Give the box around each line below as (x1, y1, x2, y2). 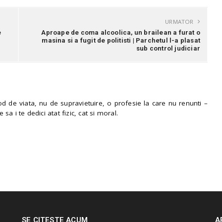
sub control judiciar (136, 44, 200, 53)
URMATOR (165, 18, 195, 26)
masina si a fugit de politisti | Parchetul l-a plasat (42, 36, 200, 45)
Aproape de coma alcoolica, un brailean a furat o (41, 28, 200, 37)
